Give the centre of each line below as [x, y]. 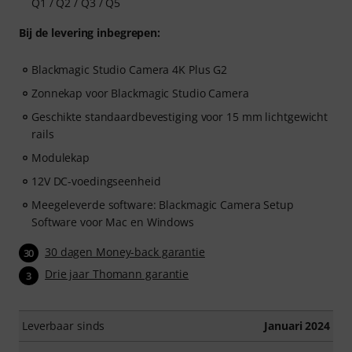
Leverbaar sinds [64, 325]
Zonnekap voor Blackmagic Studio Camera [140, 93]
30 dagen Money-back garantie [125, 252]
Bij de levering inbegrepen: [90, 33]
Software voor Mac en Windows [113, 222]
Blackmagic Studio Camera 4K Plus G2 [130, 70]
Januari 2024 [297, 325]
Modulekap [61, 158]
